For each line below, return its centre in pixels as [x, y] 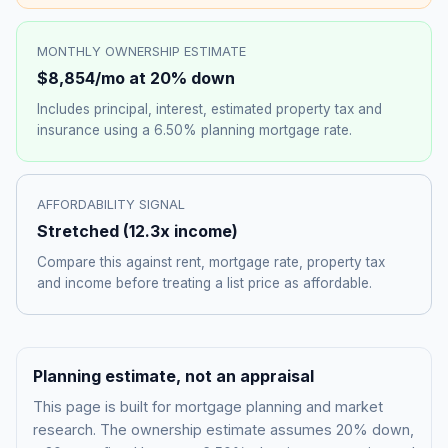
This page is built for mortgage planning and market [208, 406]
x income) [199, 231]
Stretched [78, 231]
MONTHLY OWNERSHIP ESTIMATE [141, 52]
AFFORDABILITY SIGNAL [111, 205]
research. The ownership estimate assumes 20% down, [223, 429]
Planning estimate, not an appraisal [173, 376]
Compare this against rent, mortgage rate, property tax [211, 262]
